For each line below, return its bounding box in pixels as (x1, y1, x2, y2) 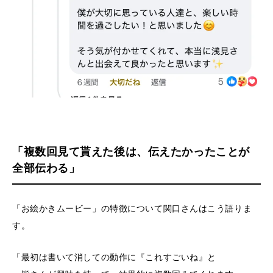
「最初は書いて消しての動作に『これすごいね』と (12, 250, 216, 263)
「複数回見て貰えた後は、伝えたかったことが (12, 143, 250, 159)
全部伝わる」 (12, 159, 80, 175)
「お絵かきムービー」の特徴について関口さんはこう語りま (12, 201, 252, 214)
